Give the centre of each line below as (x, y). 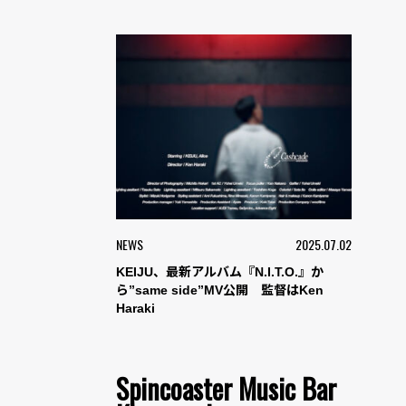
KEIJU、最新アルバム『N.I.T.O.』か (220, 272)
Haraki (135, 309)
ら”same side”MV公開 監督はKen (220, 290)
